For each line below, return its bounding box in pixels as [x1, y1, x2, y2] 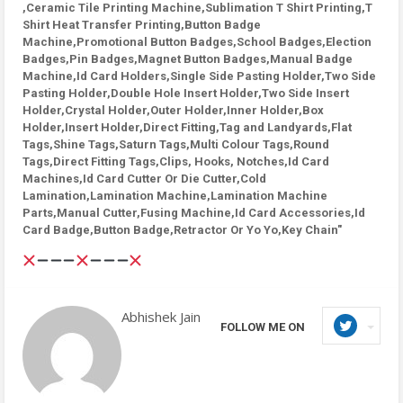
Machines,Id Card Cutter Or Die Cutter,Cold [22, 172, 266, 185]
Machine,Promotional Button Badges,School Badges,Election [22, 35, 372, 49]
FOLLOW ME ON [220, 320, 305, 334]
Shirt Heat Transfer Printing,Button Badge [22, 18, 261, 31]
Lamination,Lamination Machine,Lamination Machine [22, 189, 327, 202]
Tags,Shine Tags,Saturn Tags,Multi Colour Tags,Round [22, 138, 329, 151]
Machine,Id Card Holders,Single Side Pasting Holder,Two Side [22, 69, 376, 83]
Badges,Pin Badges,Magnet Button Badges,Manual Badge [22, 52, 353, 66]
